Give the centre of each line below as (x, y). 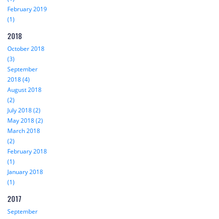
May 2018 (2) (25, 121)
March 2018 (24, 131)
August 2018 (24, 90)
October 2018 (26, 49)
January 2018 (25, 172)
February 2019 (27, 9)
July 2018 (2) (24, 110)
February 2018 (27, 152)
